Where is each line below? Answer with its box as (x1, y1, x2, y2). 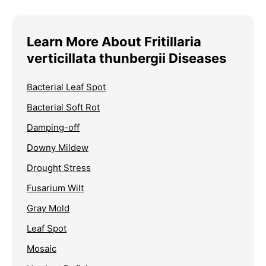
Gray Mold (27, 202, 69, 214)
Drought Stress (27, 161, 91, 173)
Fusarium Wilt (27, 182, 84, 194)
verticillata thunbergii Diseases (27, 50, 226, 66)
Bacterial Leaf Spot (27, 81, 106, 93)
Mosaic (27, 242, 56, 254)
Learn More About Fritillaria (27, 33, 201, 49)
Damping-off (27, 121, 80, 133)
